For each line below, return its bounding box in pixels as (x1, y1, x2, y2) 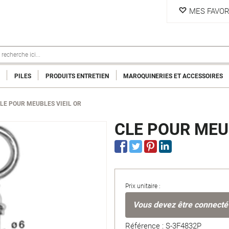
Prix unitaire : (125, 182, 161, 190)
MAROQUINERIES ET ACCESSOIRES (123, 72, 223, 80)
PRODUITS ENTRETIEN (45, 72, 109, 80)
